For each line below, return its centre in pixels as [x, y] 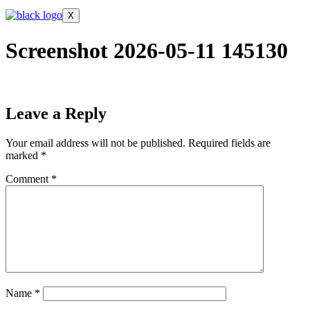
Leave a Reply [56, 114]
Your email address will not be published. [95, 143]
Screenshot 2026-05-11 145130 [147, 50]
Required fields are [229, 143]
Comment [28, 179]
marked [23, 156]
